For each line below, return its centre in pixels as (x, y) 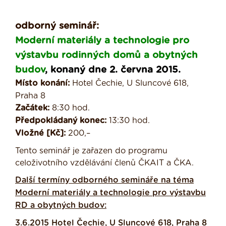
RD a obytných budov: (61, 206)
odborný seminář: (57, 26)
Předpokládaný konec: (62, 121)
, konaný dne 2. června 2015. (113, 70)
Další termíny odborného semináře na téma (104, 180)
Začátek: (34, 108)
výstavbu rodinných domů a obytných (106, 55)
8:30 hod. (71, 108)
